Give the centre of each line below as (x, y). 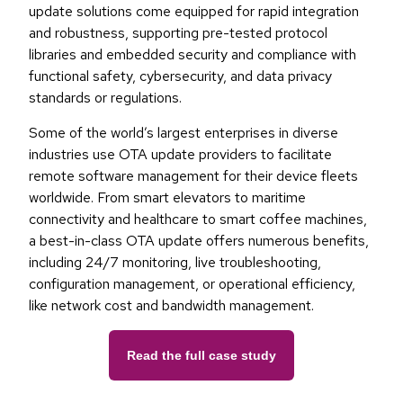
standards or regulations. (107, 98)
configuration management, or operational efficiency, (192, 284)
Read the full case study (201, 356)
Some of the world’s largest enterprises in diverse (184, 133)
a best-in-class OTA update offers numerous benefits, (199, 241)
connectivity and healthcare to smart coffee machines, (198, 219)
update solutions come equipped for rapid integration (194, 12)
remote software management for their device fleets (193, 176)
